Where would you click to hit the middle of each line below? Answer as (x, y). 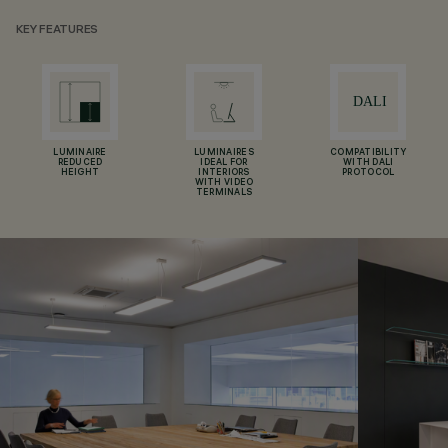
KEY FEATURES (57, 30)
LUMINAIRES (224, 153)
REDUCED (80, 163)
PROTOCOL (368, 173)
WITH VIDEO (224, 183)
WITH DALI (368, 163)
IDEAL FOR (224, 163)
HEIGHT (80, 173)
